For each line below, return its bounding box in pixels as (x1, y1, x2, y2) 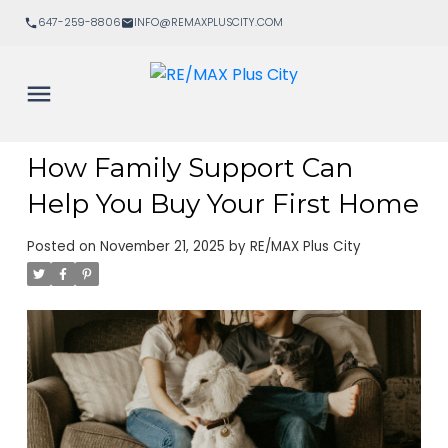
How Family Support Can (26, 151, 353, 184)
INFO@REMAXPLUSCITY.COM (134, 15, 283, 31)
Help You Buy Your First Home (26, 187, 419, 220)
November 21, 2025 (99, 236, 225, 256)
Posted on (26, 236, 100, 256)
